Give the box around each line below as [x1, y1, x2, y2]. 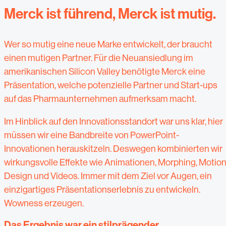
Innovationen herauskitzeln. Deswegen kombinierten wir [4, 143, 222, 154]
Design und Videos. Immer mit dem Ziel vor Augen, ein [4, 170, 212, 181]
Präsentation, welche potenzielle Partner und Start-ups [4, 79, 217, 90]
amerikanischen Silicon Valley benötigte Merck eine [4, 66, 205, 77]
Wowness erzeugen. [4, 197, 84, 208]
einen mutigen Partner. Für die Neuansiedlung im [4, 52, 193, 63]
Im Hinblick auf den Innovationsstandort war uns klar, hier [4, 116, 223, 127]
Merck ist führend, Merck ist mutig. [4, 6, 216, 23]
